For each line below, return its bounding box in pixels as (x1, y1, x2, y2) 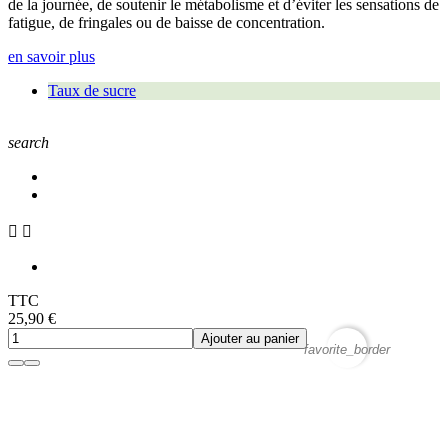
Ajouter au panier (201, 331, 299, 347)
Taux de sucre (48, 82, 136, 100)
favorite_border (304, 341, 390, 357)
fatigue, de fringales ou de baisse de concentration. (8, 14, 329, 32)
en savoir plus (8, 48, 95, 66)
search (8, 134, 49, 152)
